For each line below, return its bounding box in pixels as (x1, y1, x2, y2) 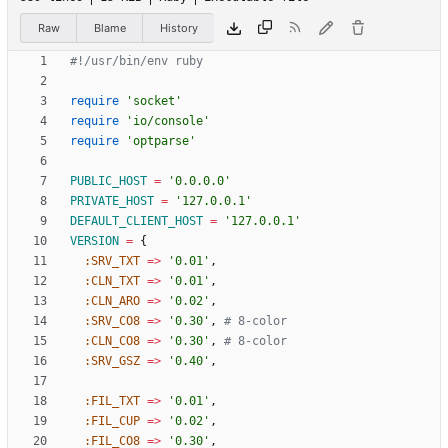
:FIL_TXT (84, 394, 140, 409)
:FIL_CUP (84, 414, 140, 429)
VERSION (70, 234, 119, 249)
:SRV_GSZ (84, 354, 140, 369)
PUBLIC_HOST (70, 174, 147, 189)
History (159, 20, 198, 35)
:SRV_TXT (84, 254, 140, 269)
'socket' (126, 94, 182, 109)
